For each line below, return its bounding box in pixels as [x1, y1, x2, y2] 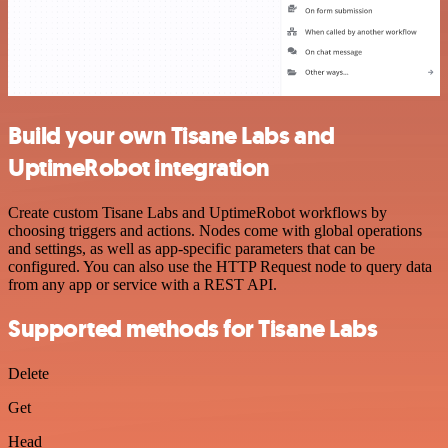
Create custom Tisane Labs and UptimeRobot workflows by [8, 203, 387, 221]
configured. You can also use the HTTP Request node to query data [8, 257, 432, 275]
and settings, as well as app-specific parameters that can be [8, 239, 375, 257]
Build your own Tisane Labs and [8, 119, 335, 152]
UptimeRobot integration [8, 151, 270, 184]
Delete [8, 365, 49, 383]
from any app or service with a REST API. [8, 275, 277, 293]
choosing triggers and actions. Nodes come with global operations [8, 221, 422, 239]
